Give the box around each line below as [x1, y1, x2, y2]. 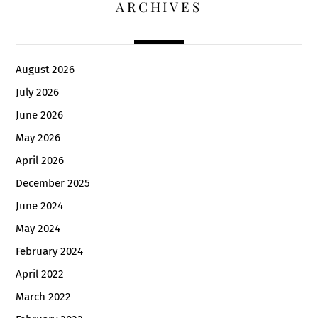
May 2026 [16, 131, 61, 144]
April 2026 [16, 153, 65, 167]
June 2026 [16, 108, 64, 121]
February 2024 [16, 245, 84, 258]
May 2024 [16, 222, 61, 236]
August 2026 [16, 62, 75, 76]
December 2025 [16, 176, 91, 190]
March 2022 [16, 290, 72, 304]
